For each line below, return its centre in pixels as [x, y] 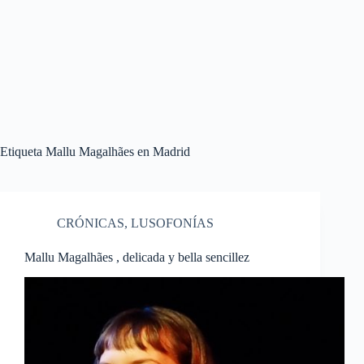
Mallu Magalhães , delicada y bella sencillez [137, 257]
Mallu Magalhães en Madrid [116, 152]
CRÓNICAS [91, 223]
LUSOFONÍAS [172, 223]
